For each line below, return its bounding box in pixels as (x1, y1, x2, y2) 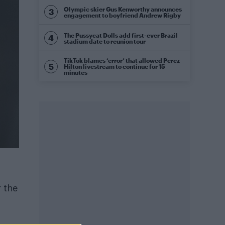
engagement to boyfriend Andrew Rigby (64, 11, 181, 19)
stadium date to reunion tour (64, 37, 146, 45)
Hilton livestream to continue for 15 (64, 63, 165, 70)
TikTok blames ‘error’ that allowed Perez (64, 57, 180, 64)
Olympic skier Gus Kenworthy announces (64, 5, 182, 13)
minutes (64, 69, 87, 76)
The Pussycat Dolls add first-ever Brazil (64, 31, 178, 39)
